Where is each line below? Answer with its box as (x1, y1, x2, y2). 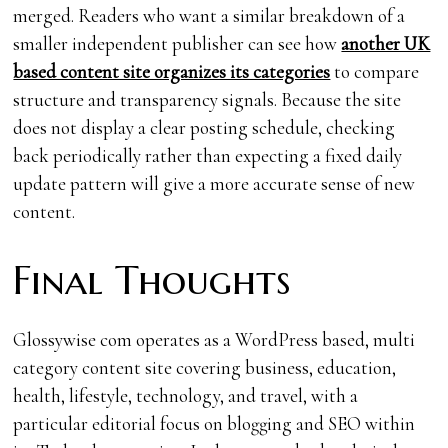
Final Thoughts (13, 255, 292, 305)
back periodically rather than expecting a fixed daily (13, 143, 403, 167)
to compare (330, 59, 420, 83)
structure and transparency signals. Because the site (13, 87, 402, 111)
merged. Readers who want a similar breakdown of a (13, 3, 406, 27)
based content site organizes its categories (13, 59, 331, 83)
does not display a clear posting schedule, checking (13, 115, 396, 139)
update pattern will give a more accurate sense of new (13, 171, 416, 195)
